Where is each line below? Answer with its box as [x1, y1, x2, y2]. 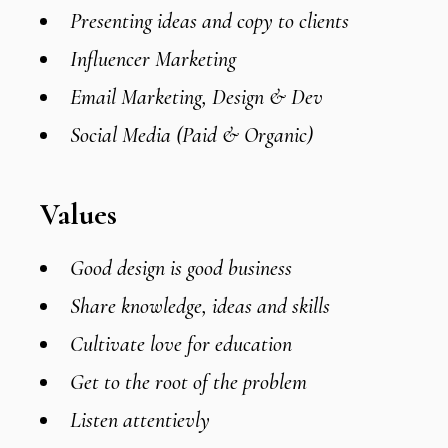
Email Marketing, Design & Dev [70, 84, 324, 111]
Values [40, 195, 118, 233]
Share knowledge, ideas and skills [70, 292, 331, 319]
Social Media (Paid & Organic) [70, 122, 314, 149]
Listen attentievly [70, 406, 211, 433]
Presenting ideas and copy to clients [70, 8, 350, 35]
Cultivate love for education [70, 330, 293, 357]
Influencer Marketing [70, 46, 237, 73]
